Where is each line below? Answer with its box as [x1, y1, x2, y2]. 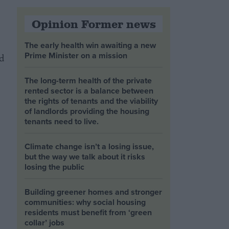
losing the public [25, 161, 85, 173]
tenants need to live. [25, 116, 99, 127]
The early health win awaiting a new [25, 39, 156, 51]
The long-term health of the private [25, 75, 152, 86]
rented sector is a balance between [25, 85, 154, 97]
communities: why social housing [25, 196, 146, 208]
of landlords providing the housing [25, 105, 150, 117]
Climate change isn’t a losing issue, [25, 141, 154, 152]
